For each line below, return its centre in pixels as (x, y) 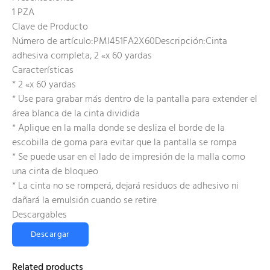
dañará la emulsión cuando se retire (84, 201)
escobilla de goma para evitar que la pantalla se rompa (124, 143)
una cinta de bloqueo (55, 172)
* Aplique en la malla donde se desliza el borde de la (118, 129)
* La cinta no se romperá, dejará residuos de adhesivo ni (125, 187)
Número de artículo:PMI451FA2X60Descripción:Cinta (120, 42)
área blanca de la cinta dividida (76, 114)
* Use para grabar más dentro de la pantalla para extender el (135, 100)
